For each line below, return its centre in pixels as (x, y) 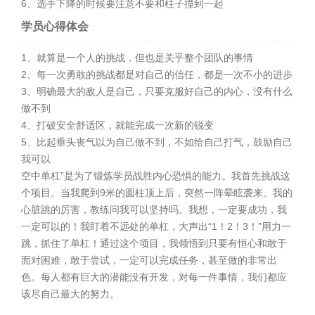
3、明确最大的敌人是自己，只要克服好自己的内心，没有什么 (157, 91)
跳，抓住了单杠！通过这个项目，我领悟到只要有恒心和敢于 (154, 243)
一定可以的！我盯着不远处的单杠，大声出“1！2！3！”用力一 (156, 226)
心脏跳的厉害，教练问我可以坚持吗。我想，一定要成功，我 (154, 209)
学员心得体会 (55, 26)
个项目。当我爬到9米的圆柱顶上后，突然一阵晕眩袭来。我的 (157, 192)
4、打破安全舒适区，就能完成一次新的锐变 (118, 125)
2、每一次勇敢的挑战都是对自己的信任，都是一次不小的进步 (157, 74)
